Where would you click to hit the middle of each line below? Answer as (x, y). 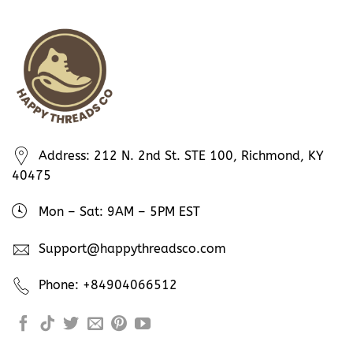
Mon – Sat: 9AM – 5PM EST (119, 212)
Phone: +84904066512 (108, 285)
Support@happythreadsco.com (132, 248)
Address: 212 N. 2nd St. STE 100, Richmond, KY (181, 155)
